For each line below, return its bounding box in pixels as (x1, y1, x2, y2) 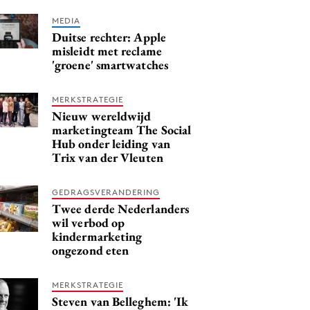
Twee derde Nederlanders (52, 200, 190, 217)
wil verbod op (52, 214, 125, 230)
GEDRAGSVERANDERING (52, 186, 160, 197)
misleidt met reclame (52, 42, 162, 59)
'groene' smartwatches (52, 56, 168, 73)
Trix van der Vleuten (52, 149, 163, 165)
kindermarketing (52, 228, 143, 244)
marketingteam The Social (52, 121, 192, 138)
